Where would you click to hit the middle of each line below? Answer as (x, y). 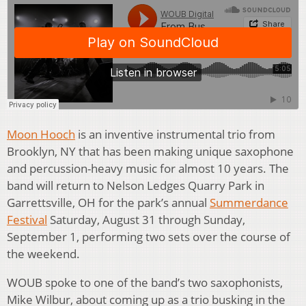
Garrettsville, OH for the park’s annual (108, 203)
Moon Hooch (41, 135)
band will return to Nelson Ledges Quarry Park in (136, 186)
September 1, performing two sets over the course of (149, 237)
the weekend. (43, 254)
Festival (27, 220)
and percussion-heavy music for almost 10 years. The (148, 169)
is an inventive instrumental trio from (175, 135)
